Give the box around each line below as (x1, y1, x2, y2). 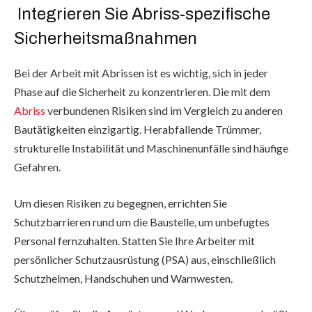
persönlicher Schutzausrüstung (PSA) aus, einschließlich (14, 252, 276, 266)
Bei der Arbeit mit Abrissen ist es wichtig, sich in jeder (14, 66, 268, 80)
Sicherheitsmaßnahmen (14, 29, 197, 48)
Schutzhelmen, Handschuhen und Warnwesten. (14, 271, 233, 285)
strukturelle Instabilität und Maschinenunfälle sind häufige (14, 141, 288, 155)
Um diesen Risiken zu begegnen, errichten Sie (14, 196, 227, 210)
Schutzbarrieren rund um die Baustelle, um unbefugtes (14, 214, 270, 228)
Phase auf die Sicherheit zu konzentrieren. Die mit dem (14, 85, 270, 99)
